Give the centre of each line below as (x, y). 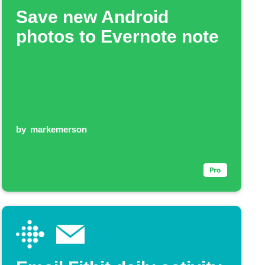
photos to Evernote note (117, 36)
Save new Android (92, 17)
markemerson (59, 129)
